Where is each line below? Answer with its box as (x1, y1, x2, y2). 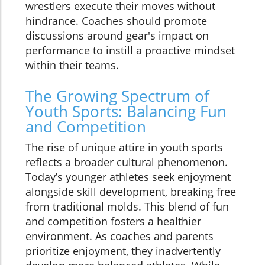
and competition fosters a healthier (25, 214, 201, 228)
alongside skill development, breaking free (25, 184, 236, 199)
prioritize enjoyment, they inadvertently (25, 243, 221, 258)
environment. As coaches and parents (25, 228, 214, 243)
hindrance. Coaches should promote (25, 13, 207, 28)
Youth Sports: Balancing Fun (25, 100, 227, 122)
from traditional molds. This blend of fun (25, 199, 229, 214)
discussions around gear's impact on (25, 28, 209, 43)
